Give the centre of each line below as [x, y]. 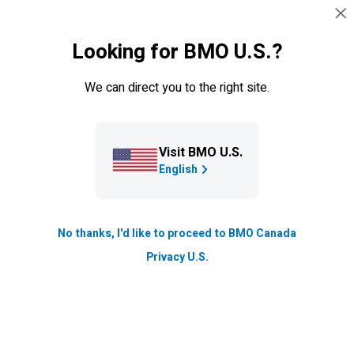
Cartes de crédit [94, 68]
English [178, 169]
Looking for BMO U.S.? [177, 52]
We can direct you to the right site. [177, 88]
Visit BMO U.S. [201, 153]
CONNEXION [243, 20]
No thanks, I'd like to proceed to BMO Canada [177, 233]
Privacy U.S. [177, 257]
